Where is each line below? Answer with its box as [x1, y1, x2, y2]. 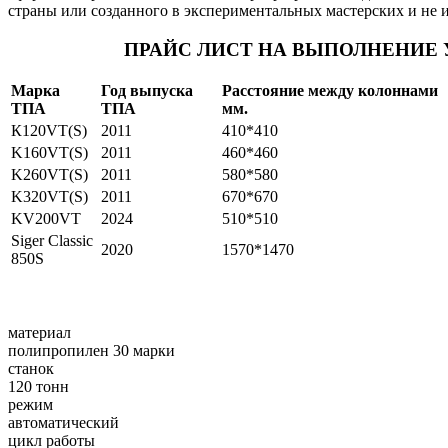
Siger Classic [11, 232, 93, 250]
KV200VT [11, 210, 81, 228]
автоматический [8, 414, 119, 432]
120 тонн [8, 378, 69, 396]
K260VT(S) [11, 166, 88, 184]
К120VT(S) [11, 122, 87, 140]
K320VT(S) [11, 188, 88, 206]
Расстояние [222, 82, 308, 100]
